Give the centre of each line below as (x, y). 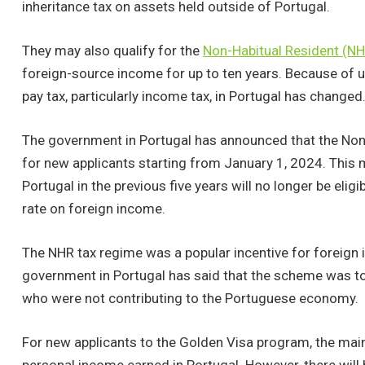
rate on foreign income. (94, 209)
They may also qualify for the (112, 51)
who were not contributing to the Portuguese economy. (190, 299)
